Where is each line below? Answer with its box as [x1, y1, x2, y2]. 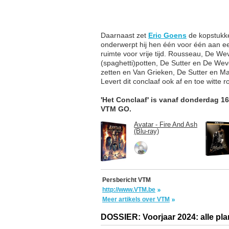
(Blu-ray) [134, 127, 159, 135]
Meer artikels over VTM [102, 196, 170, 203]
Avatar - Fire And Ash [134, 121, 197, 129]
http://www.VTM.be [102, 186, 155, 194]
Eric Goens [148, 31, 187, 40]
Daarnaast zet [101, 31, 148, 40]
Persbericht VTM [102, 176, 151, 184]
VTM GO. [101, 105, 131, 113]
